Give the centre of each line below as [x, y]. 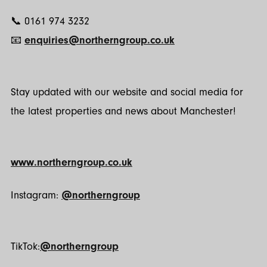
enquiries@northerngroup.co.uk [100, 41]
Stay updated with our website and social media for [127, 92]
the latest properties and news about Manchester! [123, 111]
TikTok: [25, 247]
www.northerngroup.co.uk [72, 163]
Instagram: [36, 195]
